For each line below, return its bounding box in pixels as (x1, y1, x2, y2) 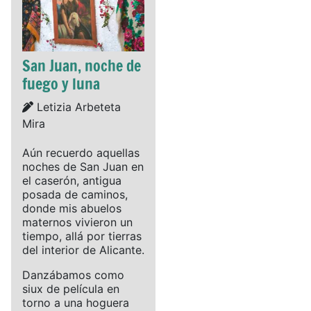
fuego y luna (22, 72, 100, 94)
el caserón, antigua (22, 173, 121, 187)
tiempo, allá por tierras (22, 228, 142, 243)
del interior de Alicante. (22, 242, 144, 257)
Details (22, 99, 59, 113)
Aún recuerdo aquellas (22, 145, 140, 160)
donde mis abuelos (22, 201, 121, 215)
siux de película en (22, 281, 119, 296)
